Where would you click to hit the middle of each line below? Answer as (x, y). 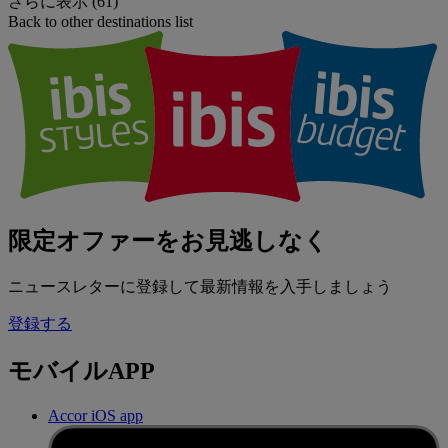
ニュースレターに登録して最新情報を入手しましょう (200, 287)
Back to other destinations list (100, 21)
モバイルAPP (81, 371)
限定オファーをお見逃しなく (168, 241)
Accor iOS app (95, 416)
